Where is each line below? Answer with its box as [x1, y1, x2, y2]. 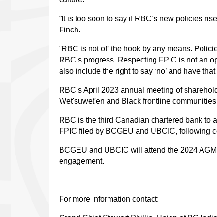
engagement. [59, 157, 104, 166]
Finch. [59, 26, 80, 34]
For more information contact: [59, 195, 159, 203]
